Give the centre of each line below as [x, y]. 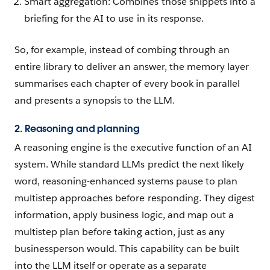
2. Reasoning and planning [77, 128]
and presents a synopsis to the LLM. [95, 100]
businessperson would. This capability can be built [127, 248]
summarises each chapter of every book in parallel [127, 83]
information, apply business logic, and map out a [124, 215]
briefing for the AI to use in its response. [114, 18]
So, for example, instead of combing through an [122, 49]
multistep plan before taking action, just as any [120, 231]
